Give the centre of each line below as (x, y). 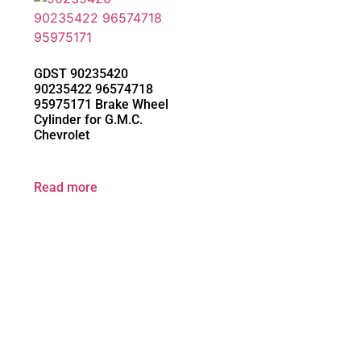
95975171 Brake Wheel (101, 105)
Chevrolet (62, 135)
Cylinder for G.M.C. (88, 120)
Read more (66, 188)
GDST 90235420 (81, 74)
